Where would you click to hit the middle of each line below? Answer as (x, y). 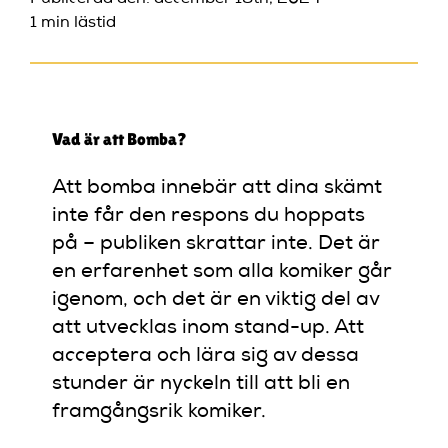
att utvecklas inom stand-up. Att (208, 328)
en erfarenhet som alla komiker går (222, 272)
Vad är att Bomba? (120, 138)
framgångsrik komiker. (159, 412)
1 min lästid (72, 23)
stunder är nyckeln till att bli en (201, 384)
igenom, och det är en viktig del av (216, 300)
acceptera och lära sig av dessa (206, 356)
